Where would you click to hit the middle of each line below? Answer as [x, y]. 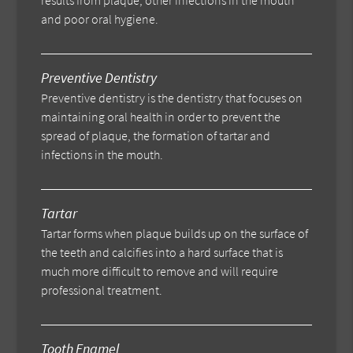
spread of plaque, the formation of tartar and [156, 136]
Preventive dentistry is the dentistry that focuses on [172, 98]
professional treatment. [102, 290]
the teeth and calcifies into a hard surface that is [162, 253]
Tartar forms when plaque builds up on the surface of [175, 234]
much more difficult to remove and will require [160, 271]
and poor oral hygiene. [100, 19]
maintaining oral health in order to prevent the [161, 117]
